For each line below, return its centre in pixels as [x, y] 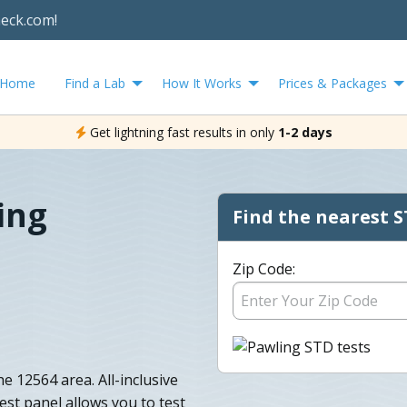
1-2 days [305, 132]
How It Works [202, 83]
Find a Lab [95, 83]
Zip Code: [264, 268]
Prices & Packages [333, 83]
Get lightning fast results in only [182, 132]
